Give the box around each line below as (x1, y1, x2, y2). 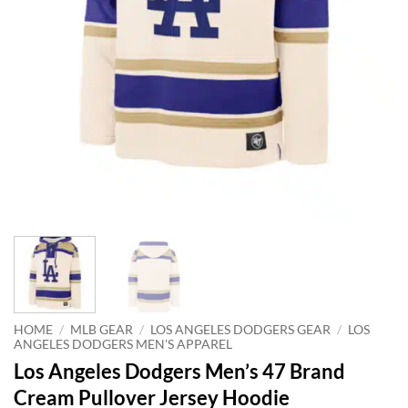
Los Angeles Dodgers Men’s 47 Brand (14, 358, 345, 383)
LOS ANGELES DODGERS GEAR (150, 321, 331, 337)
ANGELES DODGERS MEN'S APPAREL (14, 336, 232, 352)
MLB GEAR (70, 321, 134, 337)
